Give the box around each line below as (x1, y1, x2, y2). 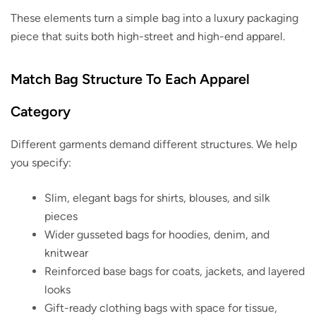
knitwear (44, 246, 88, 260)
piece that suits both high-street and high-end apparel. (11, 30, 285, 44)
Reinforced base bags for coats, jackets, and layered (44, 265, 305, 279)
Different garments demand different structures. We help (11, 138, 297, 152)
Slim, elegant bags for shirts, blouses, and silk (44, 191, 270, 205)
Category (11, 103, 71, 121)
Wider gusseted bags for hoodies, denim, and (44, 228, 269, 242)
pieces (44, 209, 78, 224)
